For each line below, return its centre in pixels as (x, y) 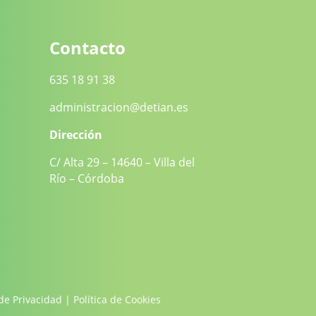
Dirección (75, 135)
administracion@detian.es (119, 108)
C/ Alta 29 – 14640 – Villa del (122, 163)
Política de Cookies (117, 299)
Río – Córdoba (86, 179)
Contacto (87, 48)
